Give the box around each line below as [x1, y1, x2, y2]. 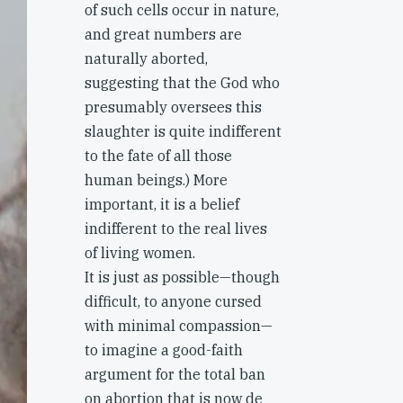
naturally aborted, [85, 49, 208, 67]
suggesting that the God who [85, 74, 280, 92]
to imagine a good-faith [85, 341, 243, 359]
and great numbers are [85, 25, 242, 43]
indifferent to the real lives [85, 219, 267, 237]
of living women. [85, 244, 195, 262]
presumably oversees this [85, 98, 262, 116]
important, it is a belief [85, 195, 239, 213]
